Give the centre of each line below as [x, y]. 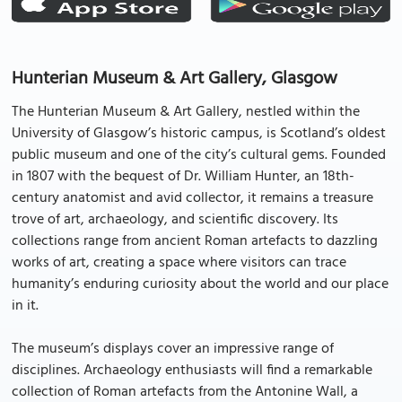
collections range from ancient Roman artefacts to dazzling [195, 241]
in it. [25, 306]
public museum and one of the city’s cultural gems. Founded [199, 155]
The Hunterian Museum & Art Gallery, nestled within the [186, 112]
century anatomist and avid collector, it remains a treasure [192, 198]
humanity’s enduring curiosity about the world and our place [200, 284]
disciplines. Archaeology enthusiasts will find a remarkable [192, 371]
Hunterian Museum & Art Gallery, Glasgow [175, 79]
